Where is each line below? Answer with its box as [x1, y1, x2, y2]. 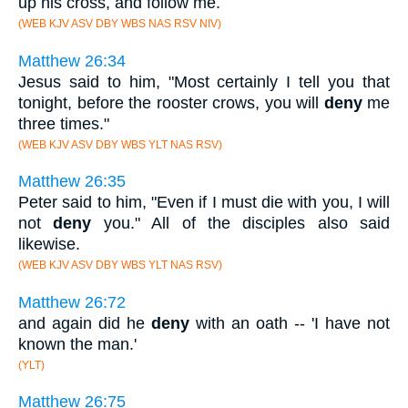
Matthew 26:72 [18, 292, 126, 311]
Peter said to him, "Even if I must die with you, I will [18, 193, 390, 212]
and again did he [18, 313, 151, 332]
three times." [18, 114, 109, 133]
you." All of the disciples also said [91, 214, 390, 233]
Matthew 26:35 [18, 172, 126, 191]
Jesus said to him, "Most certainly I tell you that [18, 72, 390, 91]
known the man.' [18, 334, 137, 353]
